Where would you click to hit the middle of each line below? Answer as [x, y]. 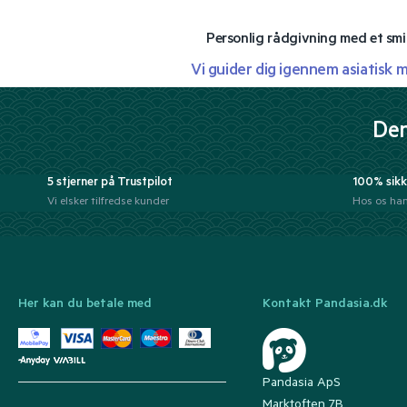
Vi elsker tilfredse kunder [108, 203]
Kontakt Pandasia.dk [324, 306]
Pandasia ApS [301, 384]
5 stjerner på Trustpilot [110, 183]
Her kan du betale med [85, 306]
